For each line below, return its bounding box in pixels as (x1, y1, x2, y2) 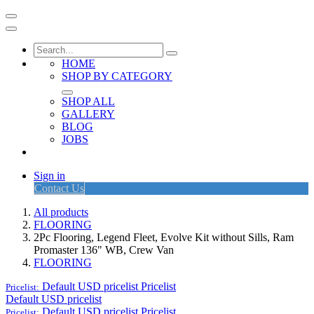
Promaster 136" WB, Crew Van (34, 244, 174, 256)
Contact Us (34, 182, 84, 194)
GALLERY (62, 108, 115, 120)
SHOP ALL (62, 95, 115, 107)
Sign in (34, 170, 65, 182)
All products (34, 206, 88, 218)
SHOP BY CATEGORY (62, 70, 172, 82)
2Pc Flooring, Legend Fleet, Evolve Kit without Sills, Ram (34, 231, 294, 243)
